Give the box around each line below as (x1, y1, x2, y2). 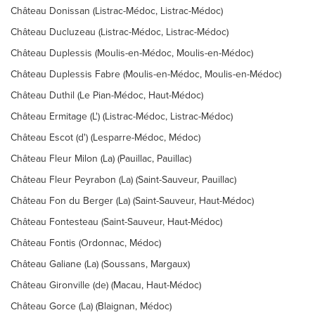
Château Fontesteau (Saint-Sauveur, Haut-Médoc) (11, 216, 222, 228)
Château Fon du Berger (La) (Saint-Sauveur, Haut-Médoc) (11, 195, 254, 207)
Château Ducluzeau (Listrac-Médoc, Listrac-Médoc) (11, 26, 229, 38)
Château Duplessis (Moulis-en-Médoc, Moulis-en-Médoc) (11, 47, 253, 59)
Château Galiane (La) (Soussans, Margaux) (11, 258, 190, 270)
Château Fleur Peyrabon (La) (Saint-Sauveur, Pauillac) (11, 174, 236, 186)
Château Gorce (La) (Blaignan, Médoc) (11, 300, 172, 312)
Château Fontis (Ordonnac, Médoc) (11, 237, 161, 249)
